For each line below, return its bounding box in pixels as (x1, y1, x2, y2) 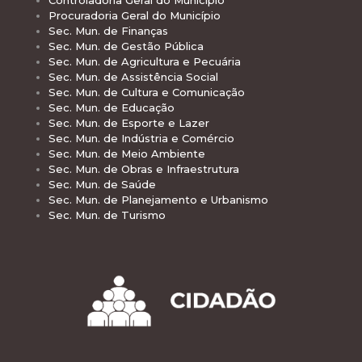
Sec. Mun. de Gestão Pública (48, 39, 204, 53)
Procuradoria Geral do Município (48, 8, 221, 22)
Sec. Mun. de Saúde (48, 177, 156, 191)
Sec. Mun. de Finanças (48, 23, 168, 37)
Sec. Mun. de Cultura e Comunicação (48, 85, 245, 99)
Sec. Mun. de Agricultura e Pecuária (48, 54, 241, 68)
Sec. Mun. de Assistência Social (48, 69, 218, 83)
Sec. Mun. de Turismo (48, 208, 166, 221)
